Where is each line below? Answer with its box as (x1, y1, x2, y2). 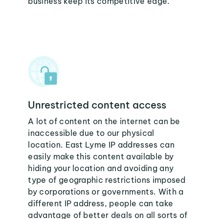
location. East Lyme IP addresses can (28, 140, 175, 150)
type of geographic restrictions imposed (28, 175, 186, 185)
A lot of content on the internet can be (28, 116, 180, 126)
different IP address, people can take (28, 198, 174, 208)
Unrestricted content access (28, 99, 167, 111)
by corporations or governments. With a (28, 187, 184, 197)
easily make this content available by (28, 152, 174, 161)
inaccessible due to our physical (28, 128, 154, 138)
